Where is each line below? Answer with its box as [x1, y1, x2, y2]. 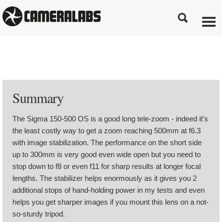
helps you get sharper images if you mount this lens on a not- [12, 198, 209, 206]
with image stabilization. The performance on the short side [12, 138, 202, 147]
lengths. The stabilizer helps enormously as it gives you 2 [12, 174, 197, 182]
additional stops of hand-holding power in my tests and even [12, 186, 205, 194]
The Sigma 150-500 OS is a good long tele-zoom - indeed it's [12, 114, 208, 123]
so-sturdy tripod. [12, 210, 65, 218]
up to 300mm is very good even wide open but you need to [12, 150, 201, 159]
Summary [12, 88, 63, 107]
